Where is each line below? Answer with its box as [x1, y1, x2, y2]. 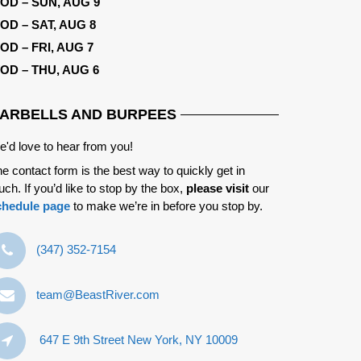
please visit [186, 180, 249, 195]
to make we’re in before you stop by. [70, 198, 263, 213]
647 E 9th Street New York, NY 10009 [39, 332, 238, 346]
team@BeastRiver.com [36, 287, 160, 301]
